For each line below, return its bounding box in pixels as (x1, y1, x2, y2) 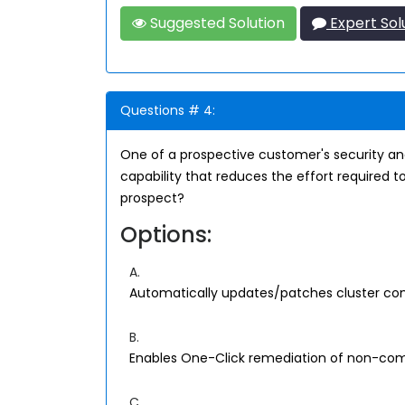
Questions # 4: (120, 101, 215, 119)
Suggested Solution (146, 13, 285, 33)
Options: (120, 220, 212, 250)
